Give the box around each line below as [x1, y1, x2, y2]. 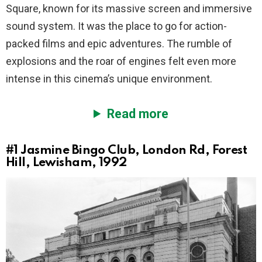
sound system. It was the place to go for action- [6, 19, 227, 32]
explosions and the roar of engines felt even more [6, 54, 236, 67]
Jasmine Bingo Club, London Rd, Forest [20, 144, 247, 157]
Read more [106, 106, 168, 121]
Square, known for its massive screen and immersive [6, 2, 252, 15]
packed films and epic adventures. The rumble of [6, 37, 232, 50]
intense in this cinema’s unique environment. [6, 72, 212, 85]
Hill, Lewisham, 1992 [6, 156, 127, 169]
